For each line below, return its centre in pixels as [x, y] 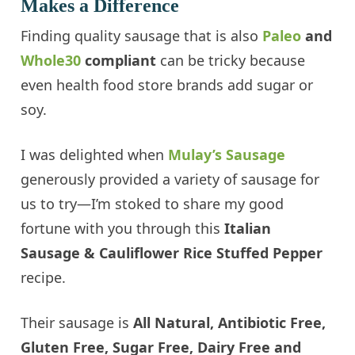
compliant [119, 60]
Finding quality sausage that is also [140, 35]
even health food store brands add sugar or [167, 84]
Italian [248, 228]
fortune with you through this [123, 228]
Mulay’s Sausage [227, 154]
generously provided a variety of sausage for [170, 179]
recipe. [44, 277]
